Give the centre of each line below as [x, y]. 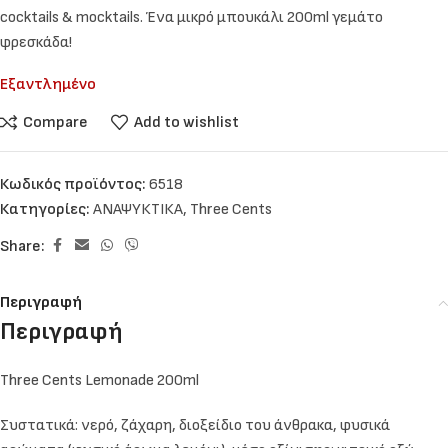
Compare [55, 122]
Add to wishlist [186, 122]
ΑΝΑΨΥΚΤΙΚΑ [138, 209]
